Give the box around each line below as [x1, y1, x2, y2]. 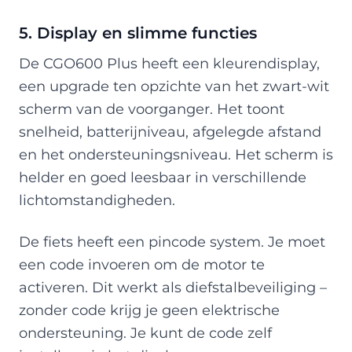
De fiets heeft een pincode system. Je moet [19, 233, 325, 250]
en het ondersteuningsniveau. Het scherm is [19, 145, 333, 163]
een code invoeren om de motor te [19, 255, 265, 273]
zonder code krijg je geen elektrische [19, 301, 280, 318]
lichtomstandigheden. [19, 191, 175, 208]
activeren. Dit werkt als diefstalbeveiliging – [19, 278, 327, 295]
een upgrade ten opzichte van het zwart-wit [19, 77, 329, 94]
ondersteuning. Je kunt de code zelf [19, 324, 272, 341]
